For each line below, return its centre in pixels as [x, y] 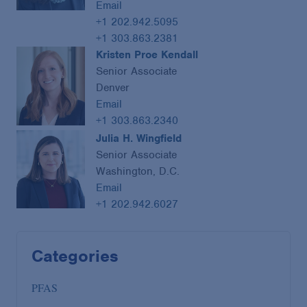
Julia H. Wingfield [139, 138]
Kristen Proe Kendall [147, 55]
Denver [113, 88]
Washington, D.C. [138, 171]
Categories [75, 256]
